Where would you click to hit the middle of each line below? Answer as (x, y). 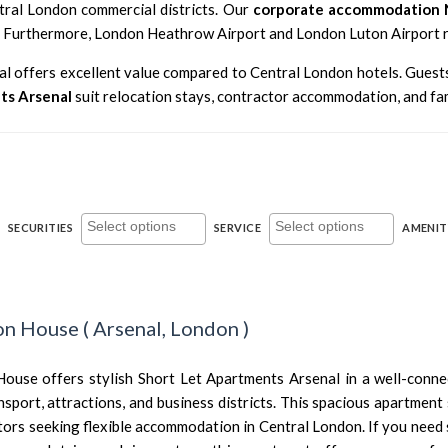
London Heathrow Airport (180, 33)
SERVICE (238, 227)
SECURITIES (40, 227)
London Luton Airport (368, 33)
